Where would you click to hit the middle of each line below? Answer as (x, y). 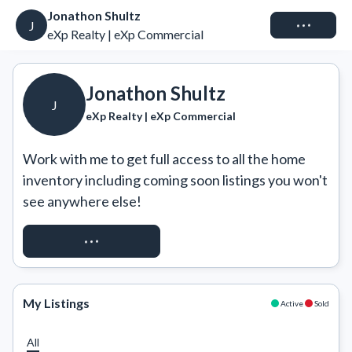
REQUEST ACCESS (92, 241)
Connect (303, 25)
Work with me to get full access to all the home (164, 159)
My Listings (56, 303)
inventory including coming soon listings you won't (175, 180)
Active (292, 303)
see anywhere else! (82, 201)
